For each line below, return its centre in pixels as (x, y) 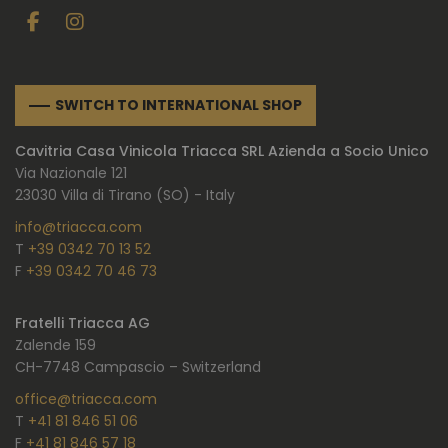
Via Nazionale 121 (71, 173)
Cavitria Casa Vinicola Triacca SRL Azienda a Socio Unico (222, 151)
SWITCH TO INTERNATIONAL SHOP (178, 104)
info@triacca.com (78, 227)
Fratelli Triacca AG (82, 323)
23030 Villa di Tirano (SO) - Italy (125, 195)
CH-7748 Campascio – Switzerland (138, 367)
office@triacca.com (86, 399)
